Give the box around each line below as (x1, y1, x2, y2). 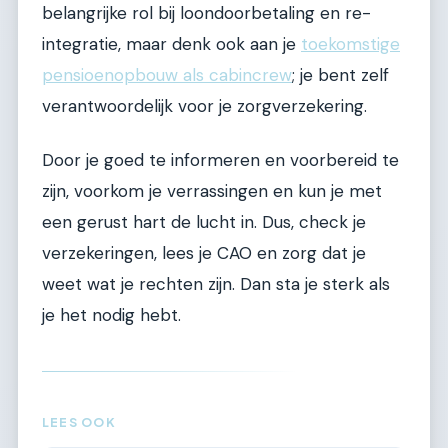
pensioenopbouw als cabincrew (42, 64, 292, 87)
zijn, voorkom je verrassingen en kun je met (42, 179, 382, 202)
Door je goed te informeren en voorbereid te (42, 148, 399, 171)
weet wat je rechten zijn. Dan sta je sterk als (42, 272, 390, 295)
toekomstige (301, 33, 400, 56)
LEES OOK (42, 413, 116, 430)
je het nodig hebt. (42, 303, 181, 326)
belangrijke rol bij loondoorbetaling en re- (42, 2, 371, 25)
